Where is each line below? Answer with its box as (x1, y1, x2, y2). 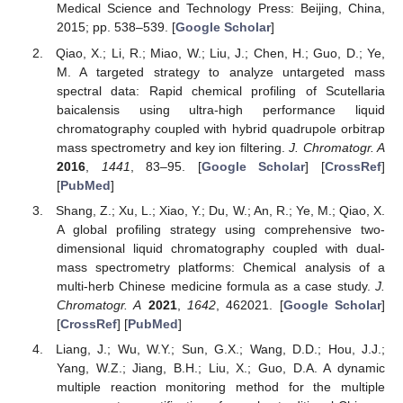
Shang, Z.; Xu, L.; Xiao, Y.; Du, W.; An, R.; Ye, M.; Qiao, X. (56, 202, 385, 218)
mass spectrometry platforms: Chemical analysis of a (56, 259, 385, 274)
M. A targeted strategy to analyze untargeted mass (56, 64, 385, 79)
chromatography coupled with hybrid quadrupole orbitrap (56, 121, 385, 136)
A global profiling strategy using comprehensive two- (56, 221, 385, 237)
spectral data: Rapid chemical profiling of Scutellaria (56, 83, 385, 98)
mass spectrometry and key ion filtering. (56, 139, 290, 155)
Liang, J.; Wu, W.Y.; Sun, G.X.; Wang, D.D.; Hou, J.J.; (56, 341, 385, 356)
